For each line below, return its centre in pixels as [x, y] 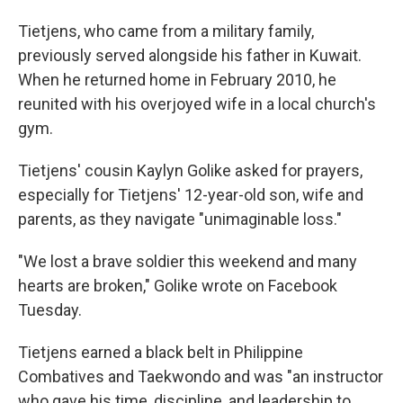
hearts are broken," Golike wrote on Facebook [178, 286]
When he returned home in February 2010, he [177, 80]
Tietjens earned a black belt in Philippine [161, 352]
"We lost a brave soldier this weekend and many [188, 261]
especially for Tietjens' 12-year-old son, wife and [191, 195]
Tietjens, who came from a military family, [166, 31]
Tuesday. [50, 310]
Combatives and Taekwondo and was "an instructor [201, 376]
